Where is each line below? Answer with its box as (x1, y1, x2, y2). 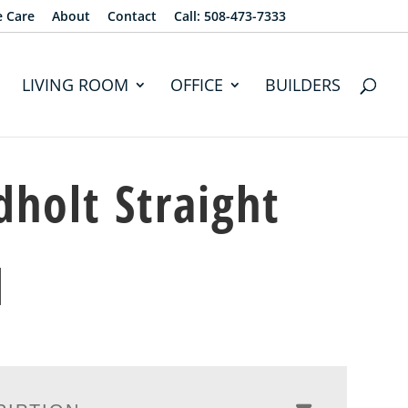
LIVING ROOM (22, 74, 129, 96)
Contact (107, 6, 157, 25)
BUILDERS (265, 74, 342, 96)
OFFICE (170, 74, 224, 96)
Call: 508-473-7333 (173, 6, 286, 25)
